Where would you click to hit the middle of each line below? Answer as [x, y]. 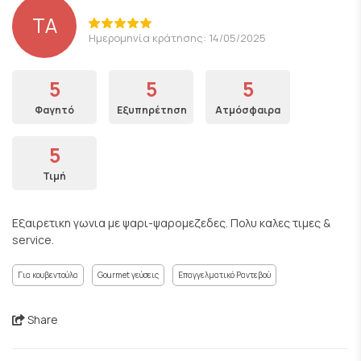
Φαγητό [54, 110]
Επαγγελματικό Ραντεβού [224, 275]
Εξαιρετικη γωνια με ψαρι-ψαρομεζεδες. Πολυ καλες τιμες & [171, 223]
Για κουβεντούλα [48, 275]
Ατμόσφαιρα [248, 110]
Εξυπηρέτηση [152, 110]
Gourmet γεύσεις [128, 275]
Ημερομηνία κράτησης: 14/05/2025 [177, 37]
